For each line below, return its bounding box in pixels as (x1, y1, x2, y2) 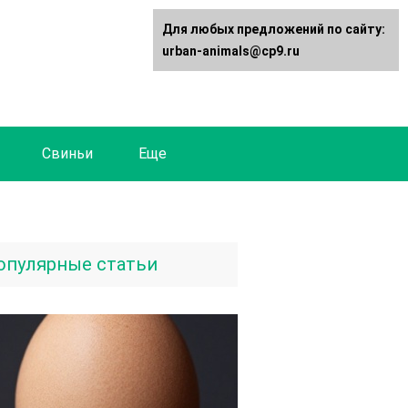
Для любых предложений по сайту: (162, 22, 385, 36)
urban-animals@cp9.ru (162, 44, 300, 58)
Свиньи (42, 145, 93, 162)
